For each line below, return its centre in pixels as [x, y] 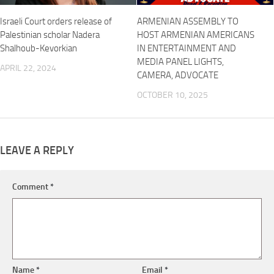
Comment [31, 187]
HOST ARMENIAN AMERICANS [196, 35]
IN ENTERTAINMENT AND [187, 48]
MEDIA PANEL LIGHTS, [180, 61]
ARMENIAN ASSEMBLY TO [188, 21]
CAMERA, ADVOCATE [178, 75]
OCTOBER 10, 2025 [172, 95]
